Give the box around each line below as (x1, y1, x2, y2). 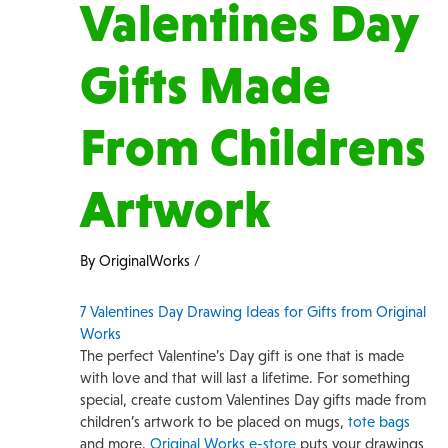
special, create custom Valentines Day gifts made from (80, 391, 426, 408)
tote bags (348, 413, 410, 430)
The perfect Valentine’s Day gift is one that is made (80, 347, 404, 364)
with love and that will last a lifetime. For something (80, 369, 410, 386)
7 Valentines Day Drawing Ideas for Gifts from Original (80, 303, 426, 320)
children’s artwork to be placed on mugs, (80, 413, 348, 430)
